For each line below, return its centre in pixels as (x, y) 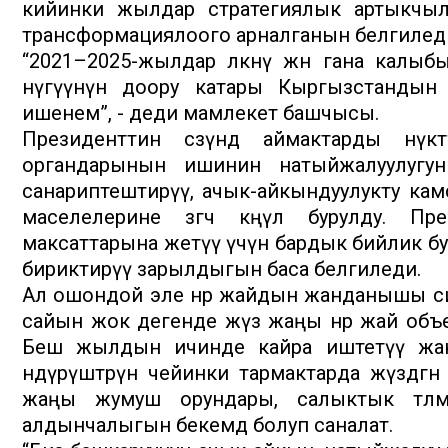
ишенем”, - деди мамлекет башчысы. (200, 113)
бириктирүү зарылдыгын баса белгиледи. (221, 269)
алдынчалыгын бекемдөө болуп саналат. (207, 425)
